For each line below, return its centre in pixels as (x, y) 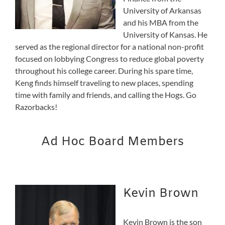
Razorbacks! (36, 107)
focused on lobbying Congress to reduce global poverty (109, 59)
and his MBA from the (161, 23)
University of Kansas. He (165, 35)
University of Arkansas (162, 11)
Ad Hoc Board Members (113, 142)
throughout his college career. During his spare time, (104, 71)
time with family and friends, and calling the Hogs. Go (106, 95)
